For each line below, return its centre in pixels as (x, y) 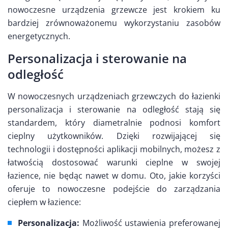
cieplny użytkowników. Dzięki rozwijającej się (114, 136)
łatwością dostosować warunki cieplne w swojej (114, 163)
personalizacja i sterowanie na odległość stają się (114, 110)
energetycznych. (39, 36)
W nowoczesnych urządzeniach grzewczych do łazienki (114, 96)
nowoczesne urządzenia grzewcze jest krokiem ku (114, 10)
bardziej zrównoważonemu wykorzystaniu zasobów (114, 23)
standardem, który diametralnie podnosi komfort (114, 123)
